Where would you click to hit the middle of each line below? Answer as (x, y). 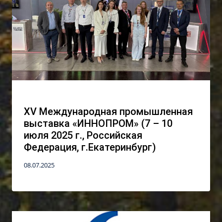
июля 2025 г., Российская (83, 135)
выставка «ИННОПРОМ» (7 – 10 (98, 123)
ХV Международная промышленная (108, 111)
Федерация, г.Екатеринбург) (90, 147)
